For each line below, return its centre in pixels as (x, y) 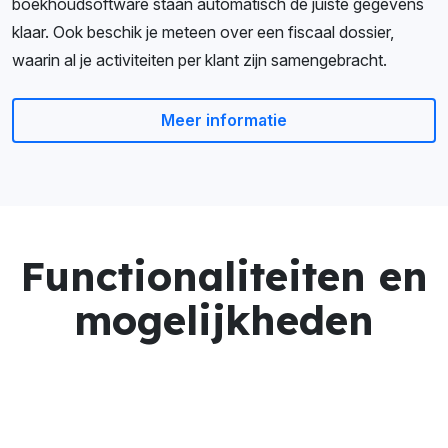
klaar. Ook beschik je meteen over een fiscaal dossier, (203, 31)
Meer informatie (224, 119)
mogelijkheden (224, 319)
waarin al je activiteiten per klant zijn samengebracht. (199, 59)
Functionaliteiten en (224, 275)
